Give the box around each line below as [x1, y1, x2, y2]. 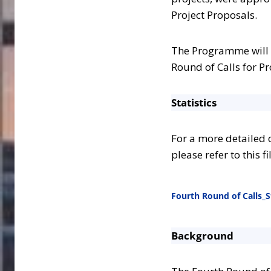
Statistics [171, 96, 217, 110]
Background [171, 228, 233, 243]
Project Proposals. [171, 8, 257, 22]
